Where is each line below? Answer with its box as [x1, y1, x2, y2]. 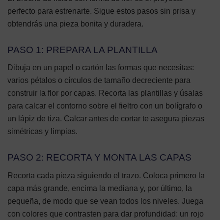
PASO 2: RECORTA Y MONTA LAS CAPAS [7, 152, 192, 163]
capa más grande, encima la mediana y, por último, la [7, 184, 192, 192]
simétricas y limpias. [7, 127, 78, 136]
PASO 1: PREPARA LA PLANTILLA [7, 44, 158, 55]
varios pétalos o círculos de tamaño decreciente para [7, 76, 191, 85]
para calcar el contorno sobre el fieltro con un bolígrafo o [7, 102, 202, 110]
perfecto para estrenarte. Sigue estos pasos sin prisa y [7, 7, 195, 16]
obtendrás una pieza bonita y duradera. [7, 20, 143, 28]
